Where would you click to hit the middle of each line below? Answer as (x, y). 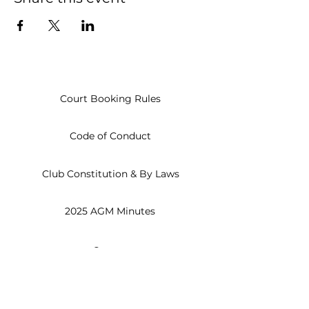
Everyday (114, 265)
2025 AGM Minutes (110, 211)
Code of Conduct (110, 136)
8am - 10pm (121, 279)
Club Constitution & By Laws (110, 174)
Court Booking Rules (110, 99)
